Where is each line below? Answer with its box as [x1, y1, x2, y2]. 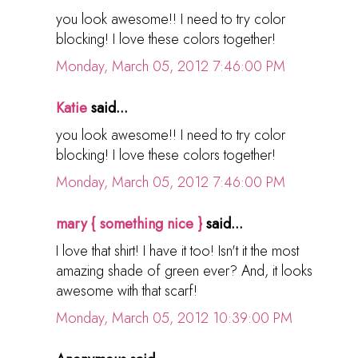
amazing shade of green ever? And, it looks [56, 260, 312, 281]
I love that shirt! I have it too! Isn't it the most [56, 240, 299, 261]
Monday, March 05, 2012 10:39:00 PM [56, 307, 292, 328]
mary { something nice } [56, 213, 202, 234]
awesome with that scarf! [56, 280, 197, 301]
